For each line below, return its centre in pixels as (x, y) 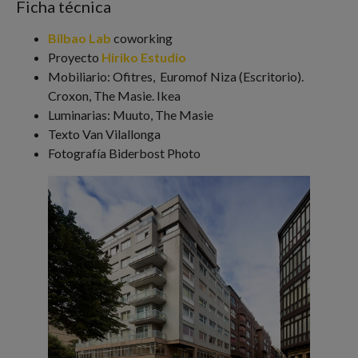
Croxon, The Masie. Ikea (114, 96)
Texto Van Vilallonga (104, 134)
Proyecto (75, 58)
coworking (142, 38)
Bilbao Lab (80, 38)
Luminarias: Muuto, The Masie (131, 115)
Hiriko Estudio (144, 58)
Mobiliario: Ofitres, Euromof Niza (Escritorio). (176, 77)
